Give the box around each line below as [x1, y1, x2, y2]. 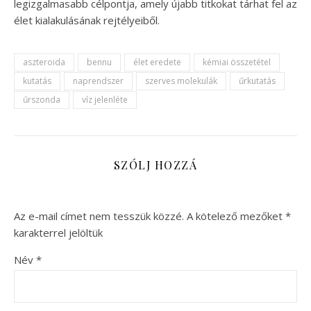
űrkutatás [239, 75, 276, 87]
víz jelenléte [82, 94, 128, 106]
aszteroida [23, 56, 65, 69]
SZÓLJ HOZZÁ [113, 158, 198, 173]
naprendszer [73, 75, 124, 87]
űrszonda [23, 94, 60, 106]
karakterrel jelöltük [14, 226, 103, 240]
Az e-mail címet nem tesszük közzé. [14, 209, 184, 224]
